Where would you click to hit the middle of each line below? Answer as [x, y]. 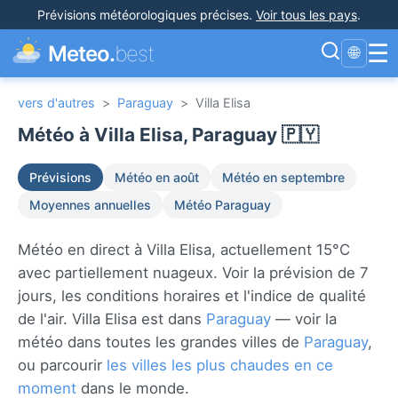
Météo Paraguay [223, 205]
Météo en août [157, 177]
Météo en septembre [283, 177]
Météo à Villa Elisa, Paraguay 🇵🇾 [168, 135]
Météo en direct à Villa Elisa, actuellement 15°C [184, 250]
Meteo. [82, 53]
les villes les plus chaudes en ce [220, 365]
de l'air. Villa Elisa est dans [112, 319]
